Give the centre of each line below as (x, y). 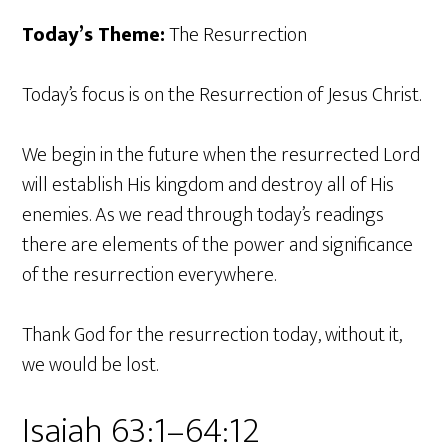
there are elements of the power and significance (218, 245)
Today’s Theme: (94, 35)
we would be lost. (90, 365)
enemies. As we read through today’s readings (203, 215)
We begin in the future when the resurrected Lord (221, 155)
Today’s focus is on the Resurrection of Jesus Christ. (222, 95)
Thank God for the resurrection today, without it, (212, 335)
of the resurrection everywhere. (149, 275)
